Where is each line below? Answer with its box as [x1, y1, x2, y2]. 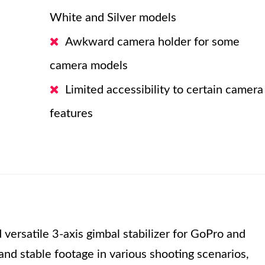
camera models [50, 60, 128, 72]
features [50, 108, 93, 119]
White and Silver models [50, 12, 177, 24]
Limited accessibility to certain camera [65, 84, 264, 96]
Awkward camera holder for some [65, 36, 240, 48]
